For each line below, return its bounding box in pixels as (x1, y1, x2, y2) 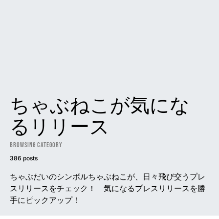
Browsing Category (10, 141, 63, 149)
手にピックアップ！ (10, 195, 80, 205)
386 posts (10, 154, 38, 162)
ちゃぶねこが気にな (10, 94, 190, 118)
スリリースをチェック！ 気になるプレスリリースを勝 (10, 183, 205, 193)
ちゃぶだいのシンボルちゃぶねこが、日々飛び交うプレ (10, 172, 205, 181)
